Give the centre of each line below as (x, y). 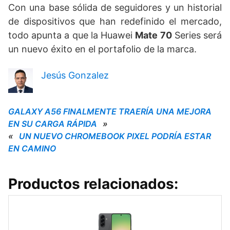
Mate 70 (154, 35)
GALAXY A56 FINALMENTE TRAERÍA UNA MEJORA (110, 111)
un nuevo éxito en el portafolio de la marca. (102, 49)
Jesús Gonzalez (75, 75)
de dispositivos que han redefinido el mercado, (115, 21)
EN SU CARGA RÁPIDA (53, 123)
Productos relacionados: (93, 184)
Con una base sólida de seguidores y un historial (115, 7)
